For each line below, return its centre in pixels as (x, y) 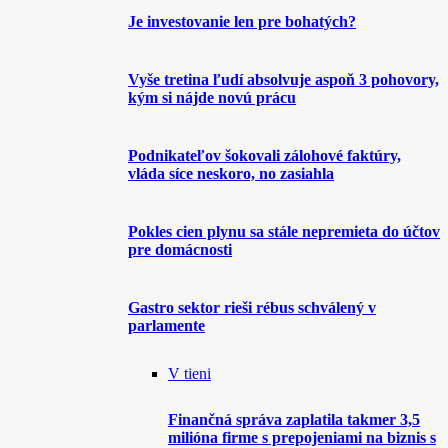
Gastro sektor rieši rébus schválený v (252, 307)
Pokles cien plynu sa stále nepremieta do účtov (284, 231)
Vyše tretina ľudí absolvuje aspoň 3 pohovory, (283, 79)
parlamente (166, 325)
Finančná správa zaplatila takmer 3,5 (294, 419)
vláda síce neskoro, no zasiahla (231, 173)
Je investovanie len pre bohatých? (242, 21)
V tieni (189, 373)
